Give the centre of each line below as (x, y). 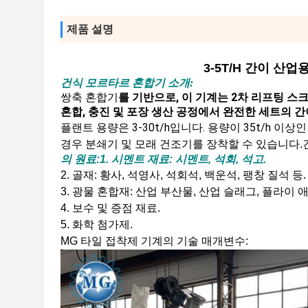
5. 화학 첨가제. (97, 224)
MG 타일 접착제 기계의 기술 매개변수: (154, 241)
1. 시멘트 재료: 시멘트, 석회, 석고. (183, 159)
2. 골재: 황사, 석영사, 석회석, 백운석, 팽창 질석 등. (183, 175)
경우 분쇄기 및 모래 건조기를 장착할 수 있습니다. (181, 144)
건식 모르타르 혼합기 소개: (127, 83)
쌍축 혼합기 (89, 97)
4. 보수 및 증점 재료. (110, 208)
